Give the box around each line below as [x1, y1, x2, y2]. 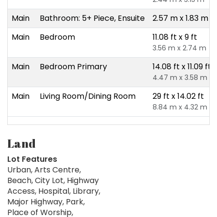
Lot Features [7, 154, 57, 165]
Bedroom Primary [40, 61, 107, 73]
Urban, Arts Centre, [7, 164, 81, 176]
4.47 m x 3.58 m [153, 73, 207, 83]
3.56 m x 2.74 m [153, 43, 206, 53]
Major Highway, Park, [7, 196, 85, 208]
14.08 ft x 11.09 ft [153, 61, 211, 73]
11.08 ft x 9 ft [153, 31, 197, 43]
